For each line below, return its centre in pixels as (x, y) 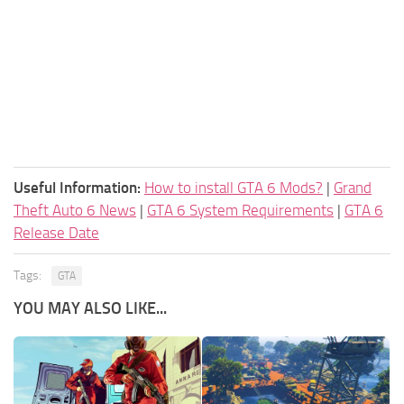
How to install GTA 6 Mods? (234, 188)
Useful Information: (77, 188)
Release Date (56, 233)
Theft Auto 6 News (75, 211)
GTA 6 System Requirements (240, 211)
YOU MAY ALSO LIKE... (90, 309)
